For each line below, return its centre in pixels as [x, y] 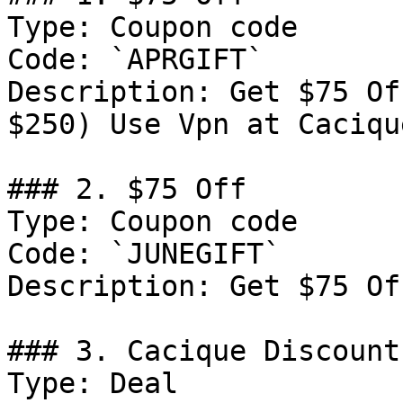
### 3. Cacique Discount [204, 351]
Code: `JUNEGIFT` [144, 254]
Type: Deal [93, 383]
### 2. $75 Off [127, 189]
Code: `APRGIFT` [135, 59]
